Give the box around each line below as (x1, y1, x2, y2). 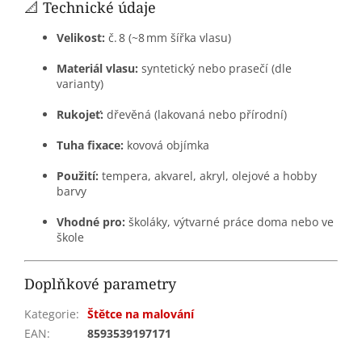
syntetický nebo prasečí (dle (138, 61, 292, 77)
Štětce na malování (87, 306, 194, 322)
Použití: (57, 168, 99, 184)
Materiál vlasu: (57, 61, 138, 77)
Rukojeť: (57, 107, 103, 123)
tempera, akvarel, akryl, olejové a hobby (99, 168, 317, 184)
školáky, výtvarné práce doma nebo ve (125, 214, 334, 230)
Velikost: (57, 30, 105, 46)
